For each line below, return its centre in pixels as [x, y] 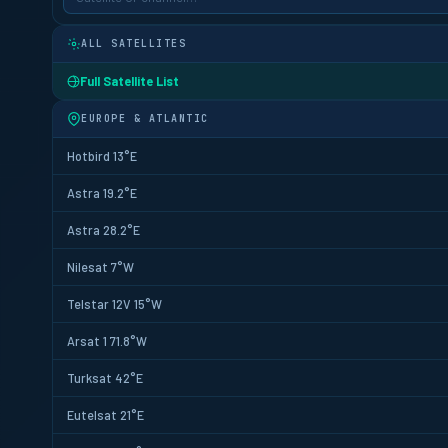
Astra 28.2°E [103, 230]
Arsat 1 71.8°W [107, 341]
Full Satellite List [129, 81]
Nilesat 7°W [100, 267]
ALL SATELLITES [133, 43]
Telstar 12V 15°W [114, 304]
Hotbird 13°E [102, 156]
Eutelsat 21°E [105, 415]
